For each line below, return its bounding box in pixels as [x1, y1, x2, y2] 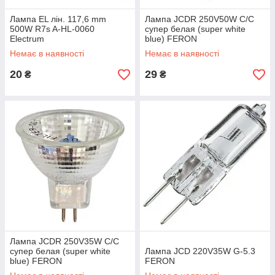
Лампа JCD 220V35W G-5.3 [145, 246, 255, 256]
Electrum [10, 34, 44, 44]
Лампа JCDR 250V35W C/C [10, 236, 119, 246]
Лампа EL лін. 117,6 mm [10, 14, 106, 24]
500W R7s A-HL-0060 [10, 24, 95, 34]
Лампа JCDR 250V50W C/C [145, 14, 254, 24]
